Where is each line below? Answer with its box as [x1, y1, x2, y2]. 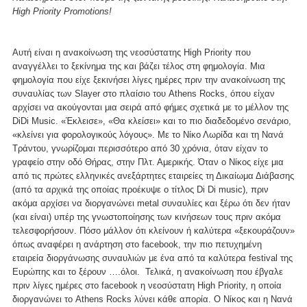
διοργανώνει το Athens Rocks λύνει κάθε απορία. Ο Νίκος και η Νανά [12, 293, 293, 304]
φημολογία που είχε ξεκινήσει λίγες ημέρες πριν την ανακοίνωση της [12, 74, 285, 85]
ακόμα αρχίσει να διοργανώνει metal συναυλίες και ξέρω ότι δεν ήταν [12, 197, 291, 208]
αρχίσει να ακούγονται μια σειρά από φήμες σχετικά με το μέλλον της [12, 101, 288, 112]
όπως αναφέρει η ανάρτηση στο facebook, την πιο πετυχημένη [12, 238, 262, 249]
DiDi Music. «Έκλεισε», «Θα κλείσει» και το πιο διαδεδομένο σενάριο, [12, 115, 291, 126]
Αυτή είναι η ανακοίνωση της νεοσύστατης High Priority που [12, 47, 251, 58]
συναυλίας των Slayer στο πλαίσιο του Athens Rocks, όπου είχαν [12, 88, 275, 99]
